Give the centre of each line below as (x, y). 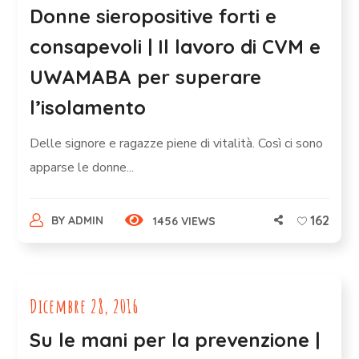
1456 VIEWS (184, 221)
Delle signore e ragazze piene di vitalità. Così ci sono (177, 143)
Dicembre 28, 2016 (85, 306)
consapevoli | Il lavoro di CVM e (175, 46)
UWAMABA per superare (146, 77)
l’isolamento (88, 107)
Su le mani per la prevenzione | (175, 340)
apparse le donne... (82, 167)
